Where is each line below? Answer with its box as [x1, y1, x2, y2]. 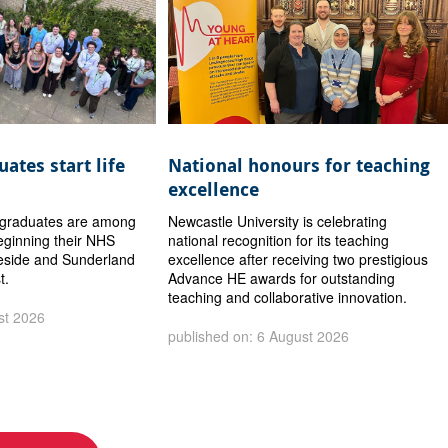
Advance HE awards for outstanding [168, 267, 396, 288]
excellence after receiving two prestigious [168, 248, 429, 269]
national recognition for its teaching [168, 229, 390, 250]
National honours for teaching [168, 152, 431, 178]
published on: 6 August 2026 [168, 325, 350, 346]
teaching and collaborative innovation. [168, 286, 408, 307]
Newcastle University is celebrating [168, 210, 388, 231]
